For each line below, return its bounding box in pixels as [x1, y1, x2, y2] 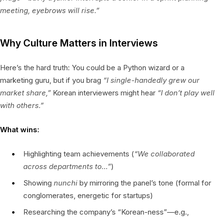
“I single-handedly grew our [103, 75, 200, 85]
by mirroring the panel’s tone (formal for [77, 178, 211, 187]
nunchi [54, 178, 77, 187]
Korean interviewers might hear [51, 88, 157, 97]
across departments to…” [23, 161, 111, 171]
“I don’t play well [157, 88, 215, 97]
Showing [23, 178, 54, 187]
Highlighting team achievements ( [23, 149, 134, 158]
